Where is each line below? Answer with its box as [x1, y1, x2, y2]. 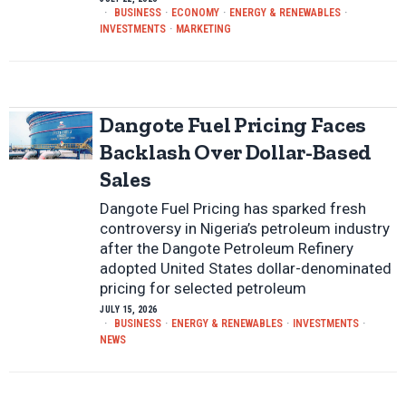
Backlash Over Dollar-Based [100, 139, 372, 166]
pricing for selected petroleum [100, 279, 306, 298]
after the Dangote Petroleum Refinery [100, 239, 353, 258]
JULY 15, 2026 [100, 304, 158, 315]
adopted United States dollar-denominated [100, 259, 391, 278]
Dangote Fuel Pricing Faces [100, 111, 367, 139]
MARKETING [176, 23, 231, 36]
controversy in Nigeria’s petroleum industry [100, 219, 390, 238]
